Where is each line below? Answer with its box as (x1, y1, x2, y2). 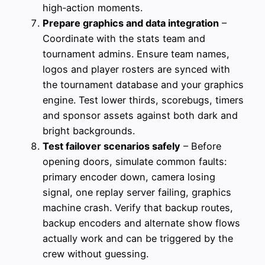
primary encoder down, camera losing (43, 170, 215, 183)
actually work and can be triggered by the (43, 232, 233, 244)
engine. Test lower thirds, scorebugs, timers (43, 93, 244, 106)
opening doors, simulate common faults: (43, 155, 227, 167)
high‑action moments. (43, 1, 143, 14)
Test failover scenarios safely (43, 140, 180, 152)
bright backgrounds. (43, 124, 135, 137)
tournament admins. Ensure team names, (43, 47, 230, 60)
